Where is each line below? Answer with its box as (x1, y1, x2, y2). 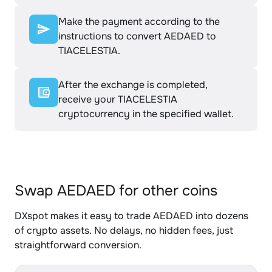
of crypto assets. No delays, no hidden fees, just (15, 224, 233, 237)
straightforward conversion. (15, 239, 141, 251)
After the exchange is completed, (58, 78, 208, 91)
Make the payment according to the (58, 15, 220, 28)
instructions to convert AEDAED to (58, 30, 216, 42)
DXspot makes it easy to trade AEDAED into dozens (15, 209, 248, 222)
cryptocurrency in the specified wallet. (58, 107, 234, 120)
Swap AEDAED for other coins (15, 182, 217, 200)
